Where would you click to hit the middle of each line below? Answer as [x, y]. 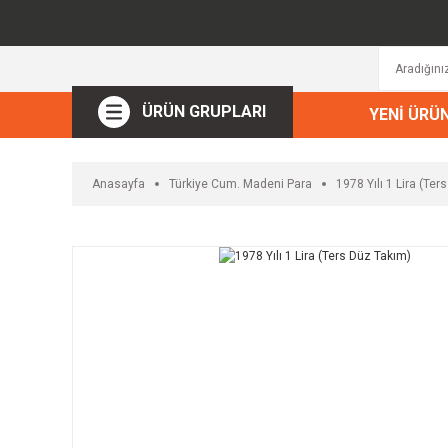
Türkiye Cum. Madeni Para [240, 183]
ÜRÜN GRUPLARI [204, 111]
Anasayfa [118, 183]
